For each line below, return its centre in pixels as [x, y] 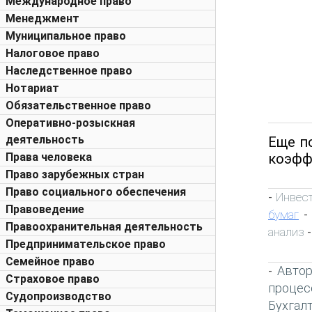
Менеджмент [42, 18]
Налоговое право [53, 53]
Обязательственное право [78, 106]
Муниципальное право [66, 36]
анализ [286, 232]
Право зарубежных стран [75, 174]
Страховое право [53, 279]
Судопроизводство [58, 296]
